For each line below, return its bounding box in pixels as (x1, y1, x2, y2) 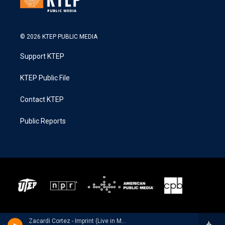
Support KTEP (20, 52, 64, 61)
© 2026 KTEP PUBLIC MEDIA (20, 33, 97, 41)
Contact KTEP (20, 95, 64, 104)
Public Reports (20, 117, 66, 126)
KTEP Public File (20, 74, 70, 82)
